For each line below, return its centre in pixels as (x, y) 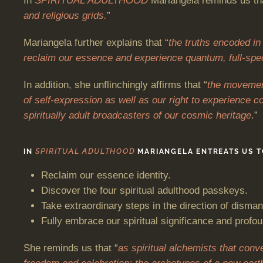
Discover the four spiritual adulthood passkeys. (144, 190)
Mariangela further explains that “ (96, 43)
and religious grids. (65, 16)
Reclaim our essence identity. (106, 175)
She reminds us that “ (71, 248)
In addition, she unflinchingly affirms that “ (115, 85)
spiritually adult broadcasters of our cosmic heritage (137, 115)
